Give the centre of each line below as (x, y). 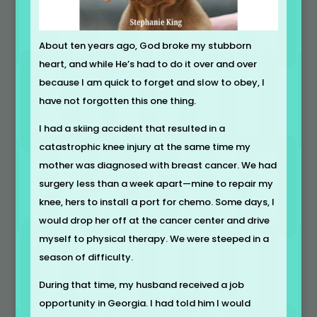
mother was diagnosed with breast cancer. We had (157, 165)
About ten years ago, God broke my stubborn (145, 45)
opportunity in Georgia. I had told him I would (144, 303)
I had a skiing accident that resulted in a (132, 128)
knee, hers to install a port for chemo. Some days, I (156, 202)
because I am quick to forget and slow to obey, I (151, 82)
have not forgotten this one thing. (117, 100)
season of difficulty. (86, 257)
